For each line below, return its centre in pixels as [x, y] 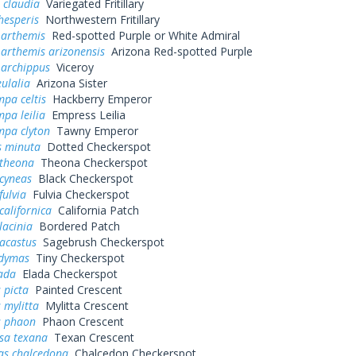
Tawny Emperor [94, 131]
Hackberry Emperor [99, 99]
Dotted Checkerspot [95, 147]
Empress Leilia [85, 115]
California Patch [95, 210]
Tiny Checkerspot [77, 258]
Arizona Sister [68, 83]
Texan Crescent [91, 337]
